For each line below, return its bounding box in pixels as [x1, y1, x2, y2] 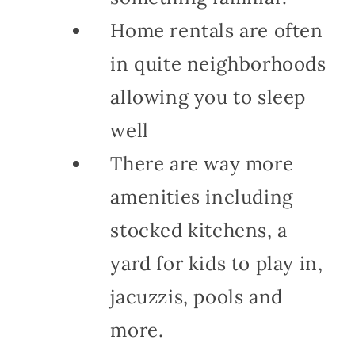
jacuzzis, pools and [110, 284, 283, 310]
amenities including [110, 185, 293, 210]
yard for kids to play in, [110, 251, 323, 277]
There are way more [110, 151, 294, 177]
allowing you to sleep [110, 85, 306, 110]
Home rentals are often [110, 18, 323, 44]
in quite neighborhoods [110, 52, 326, 77]
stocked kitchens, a [110, 218, 288, 243]
